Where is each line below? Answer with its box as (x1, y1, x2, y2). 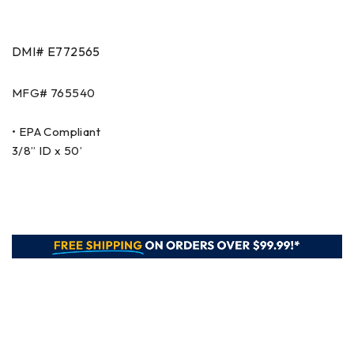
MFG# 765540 (12, 85, 96, 100)
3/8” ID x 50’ (12, 142, 83, 158)
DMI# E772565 (12, 43, 100, 59)
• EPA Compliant (12, 123, 100, 139)
